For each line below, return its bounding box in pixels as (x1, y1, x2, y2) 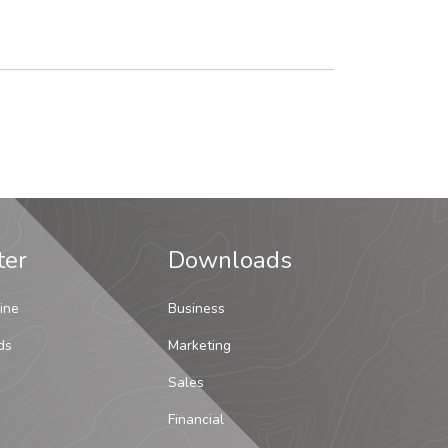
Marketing (168, 336, 231, 356)
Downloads (168, 244, 292, 277)
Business (168, 299, 225, 319)
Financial (168, 410, 224, 430)
